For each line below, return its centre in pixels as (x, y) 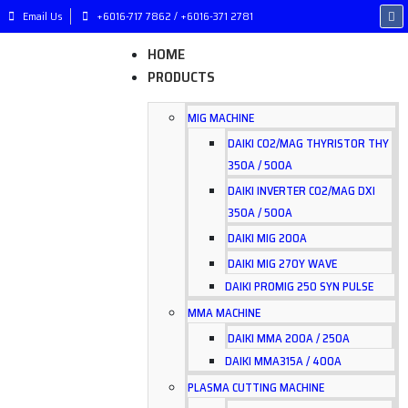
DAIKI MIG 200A (267, 238)
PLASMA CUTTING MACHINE (256, 388)
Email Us (43, 16)
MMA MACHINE (224, 313)
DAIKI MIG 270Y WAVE (282, 264)
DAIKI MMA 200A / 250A (289, 338)
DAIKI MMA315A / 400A (283, 361)
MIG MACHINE (221, 118)
